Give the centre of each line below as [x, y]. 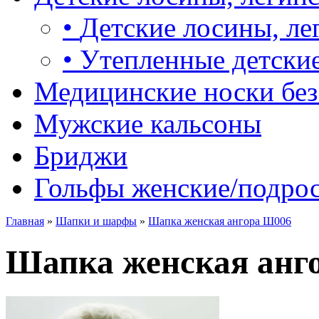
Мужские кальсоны [148, 123]
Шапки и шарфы [96, 221]
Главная [25, 221]
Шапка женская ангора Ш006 [220, 221]
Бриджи [81, 155]
